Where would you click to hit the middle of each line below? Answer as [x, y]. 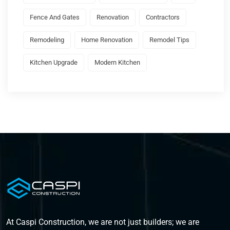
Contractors [163, 17]
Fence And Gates [55, 17]
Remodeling [47, 40]
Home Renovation [107, 40]
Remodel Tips [169, 40]
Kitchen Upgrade [54, 63]
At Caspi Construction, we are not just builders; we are [103, 222]
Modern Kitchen [117, 63]
